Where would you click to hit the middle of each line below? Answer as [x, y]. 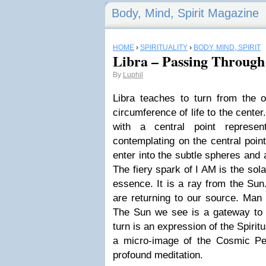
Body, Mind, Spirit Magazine [185, 13]
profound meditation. [158, 255]
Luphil [133, 75]
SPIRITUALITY [164, 47]
